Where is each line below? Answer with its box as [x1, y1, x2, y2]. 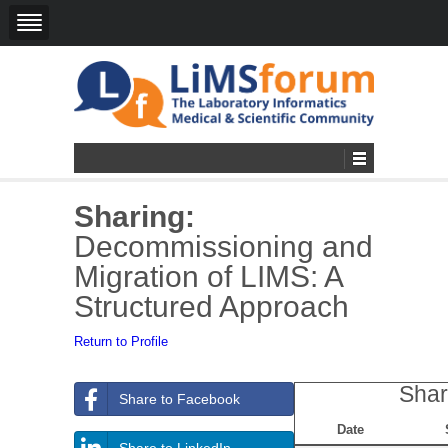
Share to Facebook [119, 390, 240, 407]
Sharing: [74, 199, 195, 233]
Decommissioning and [74, 229, 373, 263]
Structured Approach [74, 289, 349, 323]
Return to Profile [74, 333, 168, 349]
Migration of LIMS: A [74, 259, 342, 293]
